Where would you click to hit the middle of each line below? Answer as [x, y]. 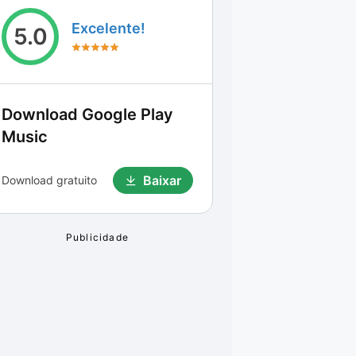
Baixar [162, 180]
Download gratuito [49, 180]
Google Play [128, 114]
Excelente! [108, 28]
